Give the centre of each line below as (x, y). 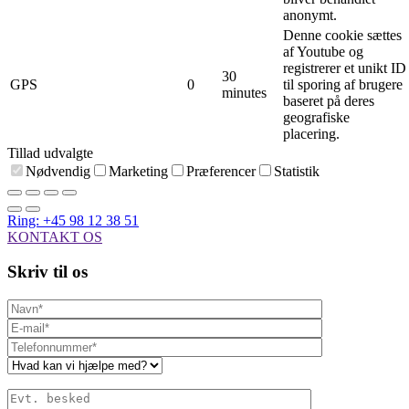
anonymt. (310, 15)
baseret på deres (329, 100)
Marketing (138, 171)
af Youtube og (323, 51)
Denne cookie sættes (342, 35)
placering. (311, 133)
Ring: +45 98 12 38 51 (73, 220)
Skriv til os (47, 272)
